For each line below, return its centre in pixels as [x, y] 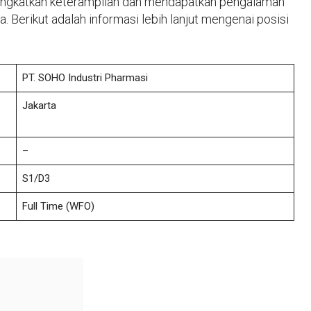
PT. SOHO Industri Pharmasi [85, 77]
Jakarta [39, 105]
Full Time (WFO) [58, 206]
